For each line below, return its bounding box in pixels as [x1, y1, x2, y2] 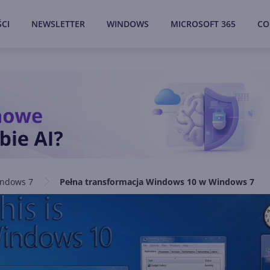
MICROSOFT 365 [171, 18, 236, 30]
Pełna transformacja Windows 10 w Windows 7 [60, 176, 254, 187]
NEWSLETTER [31, 18, 85, 30]
